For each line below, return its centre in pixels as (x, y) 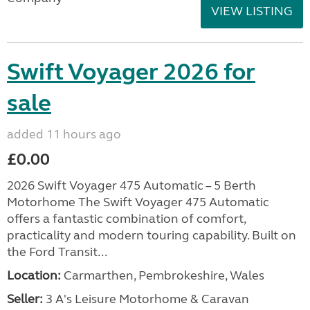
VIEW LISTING (252, 11)
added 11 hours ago (64, 134)
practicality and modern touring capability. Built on (152, 235)
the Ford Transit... (57, 252)
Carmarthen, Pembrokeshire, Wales (163, 275)
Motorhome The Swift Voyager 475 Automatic (138, 202)
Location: (34, 275)
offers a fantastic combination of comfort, (126, 219)
